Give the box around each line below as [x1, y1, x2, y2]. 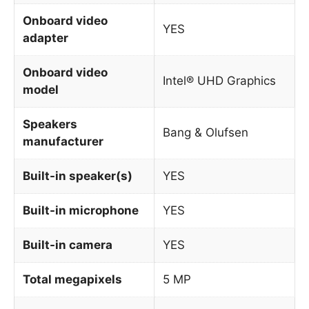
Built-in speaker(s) [23, 168, 132, 183]
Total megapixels [23, 272, 122, 286]
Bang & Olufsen [163, 125, 248, 139]
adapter [23, 30, 68, 45]
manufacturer [23, 134, 103, 148]
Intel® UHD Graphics [163, 73, 276, 88]
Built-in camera [23, 237, 112, 252]
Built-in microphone [23, 203, 139, 217]
